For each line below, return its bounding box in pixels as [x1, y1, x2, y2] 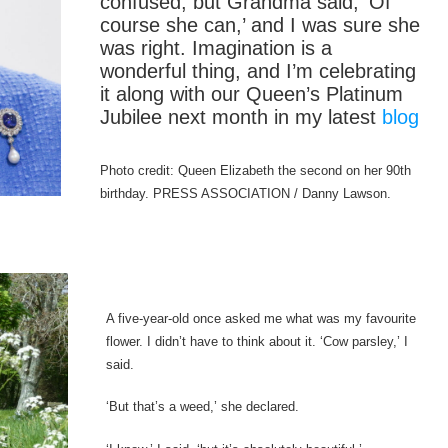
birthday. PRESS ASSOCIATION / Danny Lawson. [99, 186, 391, 202]
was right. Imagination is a [99, 37, 332, 60]
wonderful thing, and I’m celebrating [99, 60, 416, 83]
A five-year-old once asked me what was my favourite [106, 310, 417, 326]
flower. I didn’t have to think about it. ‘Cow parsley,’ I [106, 333, 409, 349]
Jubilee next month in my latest [99, 106, 382, 129]
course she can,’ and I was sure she [99, 14, 420, 37]
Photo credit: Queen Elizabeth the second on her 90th [99, 163, 411, 179]
